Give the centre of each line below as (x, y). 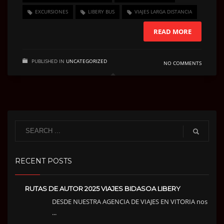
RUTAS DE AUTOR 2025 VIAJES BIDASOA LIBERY (103, 188)
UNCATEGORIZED (86, 61)
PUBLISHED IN (48, 61)
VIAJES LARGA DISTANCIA (163, 12)
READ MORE (172, 31)
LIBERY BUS (101, 12)
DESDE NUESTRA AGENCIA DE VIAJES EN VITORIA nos (130, 201)
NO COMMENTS (182, 63)
